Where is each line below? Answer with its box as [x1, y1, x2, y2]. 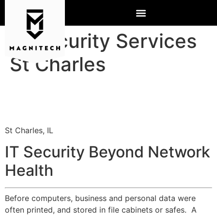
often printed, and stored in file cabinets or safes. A [5, 205, 197, 215]
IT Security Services [10, 29, 197, 53]
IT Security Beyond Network [5, 142, 210, 162]
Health [5, 161, 53, 180]
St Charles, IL [5, 125, 53, 135]
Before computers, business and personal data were [5, 193, 196, 203]
